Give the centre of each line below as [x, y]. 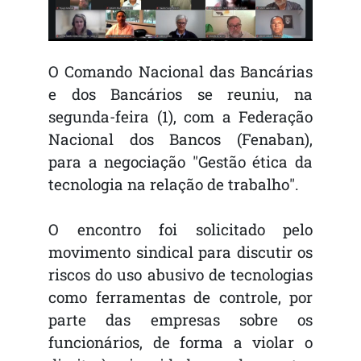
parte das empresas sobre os [180, 320]
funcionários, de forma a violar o [180, 342]
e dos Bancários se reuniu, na [180, 94]
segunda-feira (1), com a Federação [180, 117]
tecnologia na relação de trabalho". [174, 185]
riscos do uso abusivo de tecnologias [180, 275]
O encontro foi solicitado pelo [180, 230]
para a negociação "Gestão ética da [180, 162]
